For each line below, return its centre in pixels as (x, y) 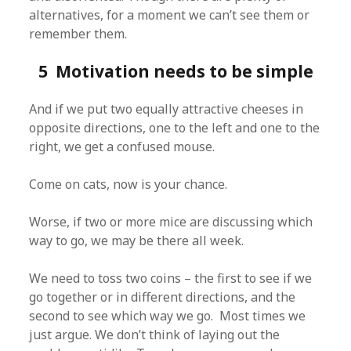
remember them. (78, 34)
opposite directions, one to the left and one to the (175, 128)
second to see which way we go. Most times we (168, 316)
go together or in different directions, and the (163, 297)
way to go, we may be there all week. (137, 241)
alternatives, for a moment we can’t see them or (170, 15)
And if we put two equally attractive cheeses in (166, 109)
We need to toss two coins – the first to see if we (171, 278)
